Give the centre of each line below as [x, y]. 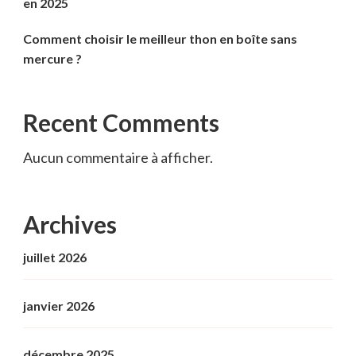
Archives [70, 224]
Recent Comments [121, 123]
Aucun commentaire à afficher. [118, 158]
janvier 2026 [59, 306]
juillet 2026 [55, 257]
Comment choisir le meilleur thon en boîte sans [160, 39]
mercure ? [52, 59]
